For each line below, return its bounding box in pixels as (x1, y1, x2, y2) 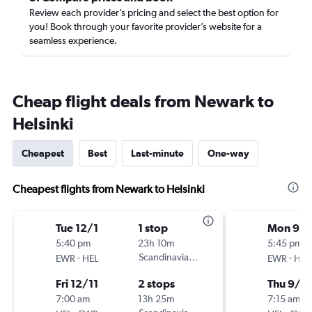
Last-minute (131, 148, 184, 159)
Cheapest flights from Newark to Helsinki (13, 182, 205, 196)
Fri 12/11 (56, 277, 98, 290)
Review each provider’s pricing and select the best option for (29, 7, 279, 18)
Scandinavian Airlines (138, 251, 227, 263)
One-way (208, 148, 249, 159)
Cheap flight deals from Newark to (13, 91, 274, 111)
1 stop (138, 221, 168, 234)
